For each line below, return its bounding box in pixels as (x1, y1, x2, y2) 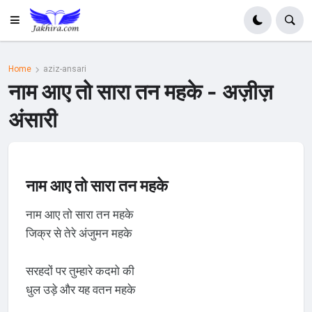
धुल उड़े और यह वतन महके (25, 282, 136, 297)
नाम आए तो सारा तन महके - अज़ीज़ (8, 78, 274, 104)
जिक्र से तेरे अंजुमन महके (25, 226, 132, 240)
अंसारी (8, 106, 58, 132)
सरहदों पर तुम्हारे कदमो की (25, 263, 134, 278)
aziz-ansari (43, 64, 87, 75)
